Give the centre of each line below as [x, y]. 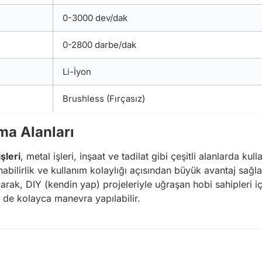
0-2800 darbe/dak [99, 44]
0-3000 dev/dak [95, 18]
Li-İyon [77, 71]
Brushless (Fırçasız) [104, 98]
